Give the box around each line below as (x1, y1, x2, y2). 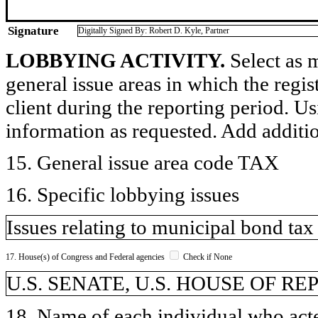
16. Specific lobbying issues (6, 182, 239, 206)
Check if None (181, 251, 232, 262)
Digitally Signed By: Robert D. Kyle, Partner (78, 25, 229, 35)
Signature (8, 23, 59, 38)
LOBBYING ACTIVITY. (6, 48, 225, 72)
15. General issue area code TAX (6, 150, 279, 174)
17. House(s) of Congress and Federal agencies (6, 251, 167, 262)
